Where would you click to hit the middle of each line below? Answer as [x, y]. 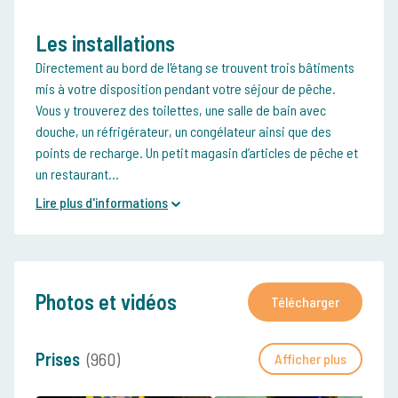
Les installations [105, 44]
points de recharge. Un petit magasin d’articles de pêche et [197, 153]
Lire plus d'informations [102, 203]
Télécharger [305, 302]
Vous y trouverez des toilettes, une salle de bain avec [181, 110]
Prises [58, 359]
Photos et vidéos [106, 302]
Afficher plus [310, 359]
